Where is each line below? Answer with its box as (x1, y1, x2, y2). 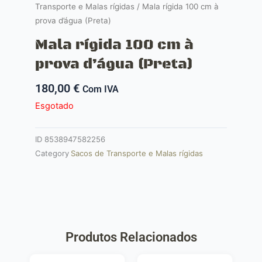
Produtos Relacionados (65, 230, 197, 245)
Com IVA (82, 83, 119, 95)
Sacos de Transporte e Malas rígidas (71, 148, 203, 158)
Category (35, 148, 69, 158)
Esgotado (35, 100, 74, 111)
